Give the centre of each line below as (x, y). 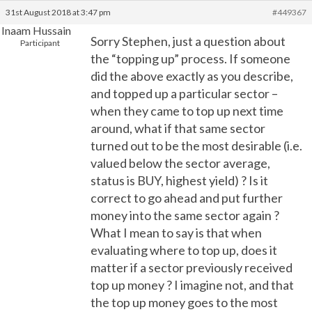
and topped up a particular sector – (184, 93)
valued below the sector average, (180, 163)
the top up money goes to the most (184, 302)
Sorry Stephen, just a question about (188, 41)
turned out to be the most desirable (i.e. (196, 146)
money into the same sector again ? (185, 215)
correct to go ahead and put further (187, 198)
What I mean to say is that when (176, 233)
